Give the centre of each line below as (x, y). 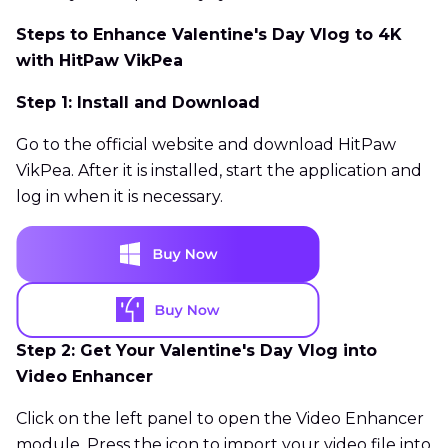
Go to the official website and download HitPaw (206, 145)
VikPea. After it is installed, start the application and (219, 171)
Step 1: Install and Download (138, 103)
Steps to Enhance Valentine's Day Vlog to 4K (209, 35)
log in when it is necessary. (119, 197)
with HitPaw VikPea (99, 61)
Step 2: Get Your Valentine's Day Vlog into (196, 351)
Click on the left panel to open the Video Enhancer (220, 419)
